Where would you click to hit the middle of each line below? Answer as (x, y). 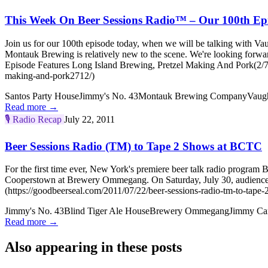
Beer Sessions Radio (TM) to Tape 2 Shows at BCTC (133, 146)
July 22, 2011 (89, 119)
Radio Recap (37, 119)
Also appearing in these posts (93, 247)
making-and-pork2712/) (50, 76)
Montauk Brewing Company (193, 96)
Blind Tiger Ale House (107, 211)
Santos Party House (42, 96)
